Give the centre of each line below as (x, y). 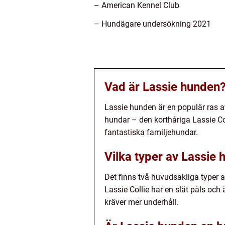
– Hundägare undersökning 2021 (152, 24)
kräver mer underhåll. (142, 202)
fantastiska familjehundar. (151, 133)
